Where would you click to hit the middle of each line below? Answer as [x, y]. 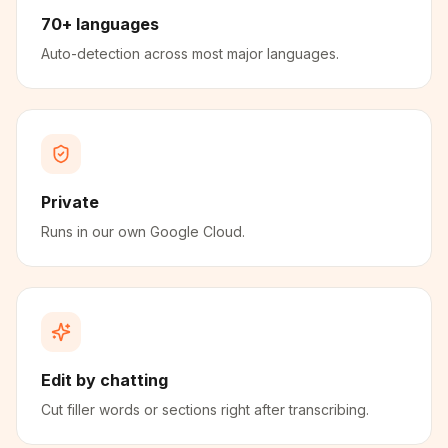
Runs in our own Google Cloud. [143, 231]
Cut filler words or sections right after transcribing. [205, 409]
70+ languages [100, 24]
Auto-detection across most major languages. [190, 53]
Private [70, 202]
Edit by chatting [104, 380]
